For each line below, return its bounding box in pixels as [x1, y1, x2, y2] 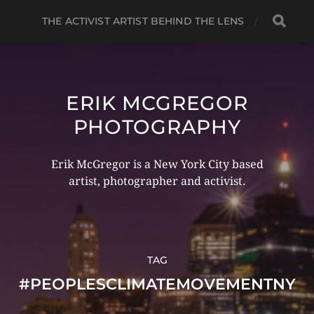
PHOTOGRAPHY [73, 115, 241, 139]
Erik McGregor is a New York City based [50, 158, 264, 171]
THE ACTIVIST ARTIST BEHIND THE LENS [42, 15, 244, 27]
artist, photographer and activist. [68, 175, 246, 188]
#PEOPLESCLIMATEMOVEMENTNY [18, 275, 296, 294]
